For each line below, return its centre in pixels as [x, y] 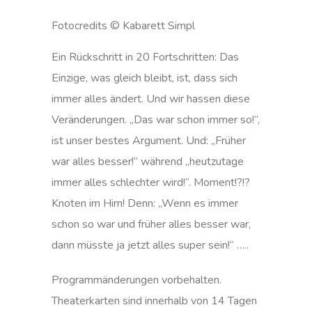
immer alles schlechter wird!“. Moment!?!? [151, 182]
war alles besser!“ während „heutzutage [148, 162]
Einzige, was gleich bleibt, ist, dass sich [145, 78]
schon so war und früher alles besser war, [151, 224]
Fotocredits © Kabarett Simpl [123, 26]
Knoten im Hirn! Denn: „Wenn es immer [145, 203]
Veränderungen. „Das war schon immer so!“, [156, 120]
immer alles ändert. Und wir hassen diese [151, 99]
